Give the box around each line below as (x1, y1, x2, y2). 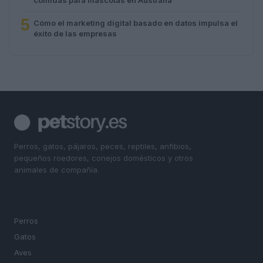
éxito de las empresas (33, 28, 117, 38)
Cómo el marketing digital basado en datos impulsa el (33, 18, 238, 28)
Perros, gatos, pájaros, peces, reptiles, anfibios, (14, 141, 191, 151)
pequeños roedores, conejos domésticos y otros (14, 153, 193, 163)
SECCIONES (14, 201, 59, 208)
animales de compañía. (14, 164, 99, 174)
